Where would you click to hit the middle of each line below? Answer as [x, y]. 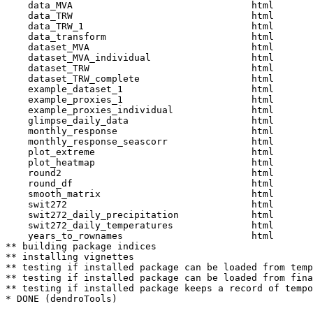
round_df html [145, 183]
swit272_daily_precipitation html [145, 215]
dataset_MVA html [145, 47]
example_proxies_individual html [145, 110]
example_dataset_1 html [145, 89]
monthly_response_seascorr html [145, 141]
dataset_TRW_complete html [145, 79]
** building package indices [81, 246]
